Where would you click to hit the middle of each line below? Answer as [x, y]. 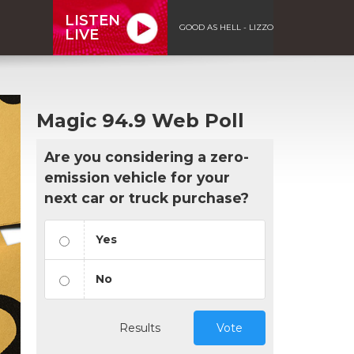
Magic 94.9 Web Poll [140, 120]
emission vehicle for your [137, 177]
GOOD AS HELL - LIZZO [226, 27]
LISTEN [92, 20]
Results [140, 328]
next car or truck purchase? [147, 198]
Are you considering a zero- [147, 156]
